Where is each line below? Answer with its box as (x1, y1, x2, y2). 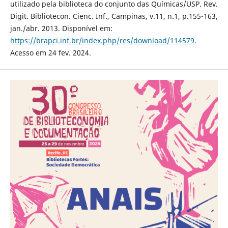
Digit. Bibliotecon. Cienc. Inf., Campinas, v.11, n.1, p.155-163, (10, 11, 218, 21)
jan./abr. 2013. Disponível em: (10, 23, 112, 33)
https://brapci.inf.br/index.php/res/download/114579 (10, 35, 194, 45)
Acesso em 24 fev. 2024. (10, 47, 91, 58)
